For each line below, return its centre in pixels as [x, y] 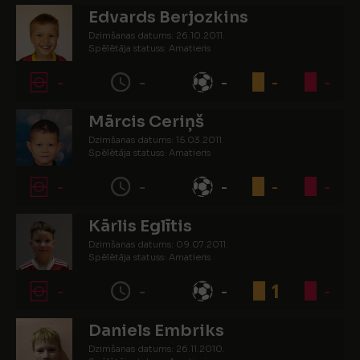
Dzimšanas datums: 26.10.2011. [157, 35]
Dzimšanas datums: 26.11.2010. [157, 349]
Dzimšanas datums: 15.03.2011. [156, 140]
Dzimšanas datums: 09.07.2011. [158, 244]
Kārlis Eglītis [140, 226]
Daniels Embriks [156, 331]
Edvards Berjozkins [168, 17]
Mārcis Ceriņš [146, 122]
